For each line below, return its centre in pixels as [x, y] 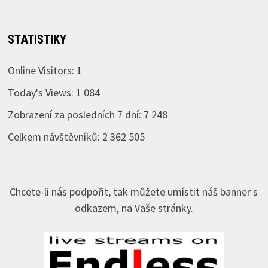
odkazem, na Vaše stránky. [134, 208]
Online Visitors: [42, 70]
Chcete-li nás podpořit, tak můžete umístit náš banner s [134, 191]
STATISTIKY [37, 39]
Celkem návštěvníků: [55, 136]
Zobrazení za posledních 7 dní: [75, 114]
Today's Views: [42, 92]
